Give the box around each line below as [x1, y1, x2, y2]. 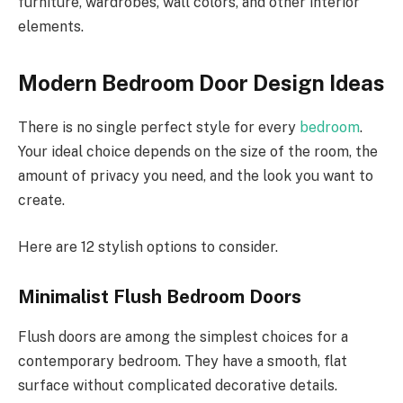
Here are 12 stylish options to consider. [18, 237, 278, 255]
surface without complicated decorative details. [18, 376, 337, 394]
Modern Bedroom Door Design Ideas [18, 70, 384, 96]
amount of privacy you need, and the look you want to [18, 167, 373, 185]
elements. [18, 18, 84, 36]
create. [18, 192, 65, 210]
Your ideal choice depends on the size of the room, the [18, 143, 378, 161]
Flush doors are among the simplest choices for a [18, 327, 348, 345]
